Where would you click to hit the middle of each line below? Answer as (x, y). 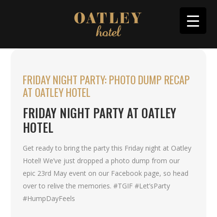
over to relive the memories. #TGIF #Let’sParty (97, 186)
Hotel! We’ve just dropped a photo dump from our (101, 161)
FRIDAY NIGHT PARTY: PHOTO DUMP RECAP (107, 79)
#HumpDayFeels (49, 198)
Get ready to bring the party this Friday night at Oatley (107, 148)
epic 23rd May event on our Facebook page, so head (106, 173)
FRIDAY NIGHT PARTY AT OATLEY (100, 113)
